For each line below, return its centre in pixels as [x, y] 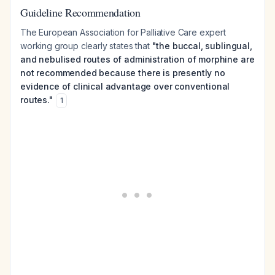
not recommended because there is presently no [123, 73]
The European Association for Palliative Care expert [123, 32]
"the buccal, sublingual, [202, 46]
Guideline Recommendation [80, 12]
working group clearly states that [86, 46]
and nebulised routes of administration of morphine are [137, 59]
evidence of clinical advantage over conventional [125, 86]
